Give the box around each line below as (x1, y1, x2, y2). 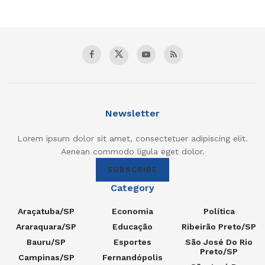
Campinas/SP (18, 252, 75, 262)
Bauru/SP (27, 237, 66, 247)
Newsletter (105, 107, 160, 119)
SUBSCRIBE (108, 164, 157, 174)
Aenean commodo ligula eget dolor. (60, 146, 205, 156)
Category (111, 182, 154, 193)
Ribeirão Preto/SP (182, 221, 256, 231)
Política (203, 206, 235, 216)
